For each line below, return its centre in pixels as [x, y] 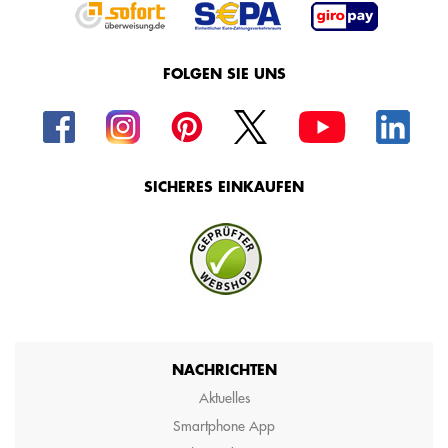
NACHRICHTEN [224, 369]
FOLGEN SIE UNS [224, 73]
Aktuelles [224, 398]
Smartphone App [224, 426]
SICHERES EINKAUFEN [224, 186]
